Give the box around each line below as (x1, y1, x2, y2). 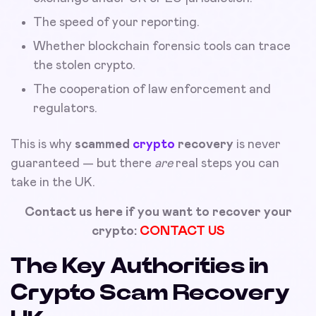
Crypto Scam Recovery (11, 281, 290, 304)
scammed (75, 138, 133, 151)
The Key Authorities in (11, 254, 269, 277)
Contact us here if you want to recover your (24, 205, 292, 219)
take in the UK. (11, 176, 95, 189)
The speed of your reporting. (33, 16, 200, 29)
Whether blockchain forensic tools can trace (33, 39, 291, 53)
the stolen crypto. (33, 59, 135, 72)
